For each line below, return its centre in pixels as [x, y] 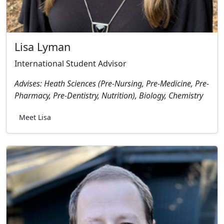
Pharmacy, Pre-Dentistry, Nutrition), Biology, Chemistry [109, 95]
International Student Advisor [70, 63]
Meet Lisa [35, 117]
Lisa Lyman [42, 46]
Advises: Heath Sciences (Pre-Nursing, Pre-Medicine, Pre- [112, 83]
